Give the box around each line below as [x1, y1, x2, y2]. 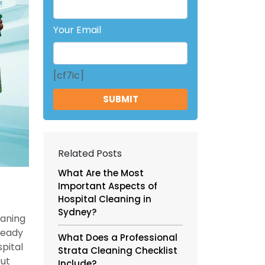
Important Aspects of [58, 180, 157, 192]
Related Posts [58, 147, 122, 160]
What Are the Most [58, 167, 144, 179]
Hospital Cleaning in [58, 193, 151, 205]
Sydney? [58, 206, 96, 218]
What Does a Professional [58, 231, 177, 244]
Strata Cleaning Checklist [58, 244, 177, 257]
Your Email [53, 23, 101, 37]
